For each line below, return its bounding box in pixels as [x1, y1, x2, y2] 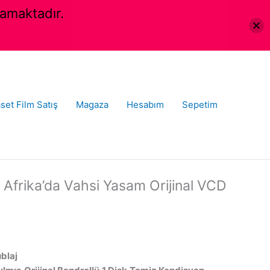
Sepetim [182, 98, 218, 110]
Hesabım [127, 98, 164, 110]
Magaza [76, 98, 108, 110]
